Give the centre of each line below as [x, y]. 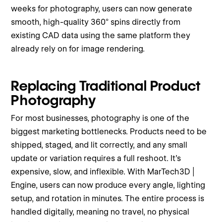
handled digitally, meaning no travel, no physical [100, 212]
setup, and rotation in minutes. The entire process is [108, 198]
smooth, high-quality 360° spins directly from [96, 22]
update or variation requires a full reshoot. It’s [96, 158]
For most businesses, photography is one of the [100, 118]
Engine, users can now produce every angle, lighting [108, 185]
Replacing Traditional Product [106, 85]
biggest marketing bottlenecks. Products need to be [109, 131]
